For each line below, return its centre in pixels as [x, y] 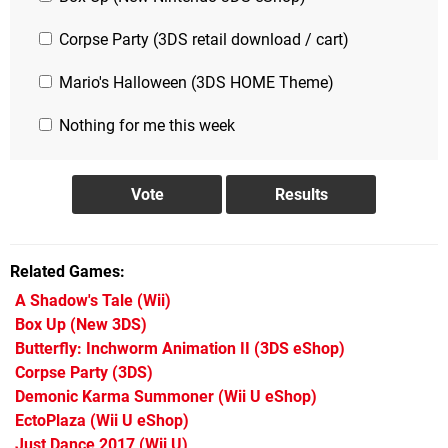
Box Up [40, 324]
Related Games [65, 271]
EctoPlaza [50, 420]
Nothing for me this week [145, 125]
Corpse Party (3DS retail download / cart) [202, 39]
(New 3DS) [106, 324]
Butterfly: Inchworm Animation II [132, 348]
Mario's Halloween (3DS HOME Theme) [194, 82]
